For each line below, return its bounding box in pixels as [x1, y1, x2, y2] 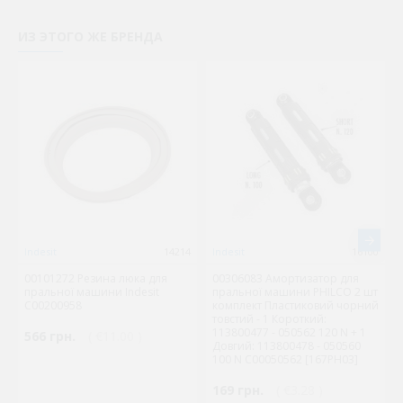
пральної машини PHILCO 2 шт [212, 284, 378, 300]
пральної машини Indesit [24, 284, 159, 300]
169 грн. [212, 381, 264, 399]
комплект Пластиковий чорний [212, 298, 379, 314]
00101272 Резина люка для [24, 271, 167, 287]
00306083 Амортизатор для [212, 271, 359, 287]
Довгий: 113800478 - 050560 [212, 338, 361, 354]
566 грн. [24, 327, 76, 345]
